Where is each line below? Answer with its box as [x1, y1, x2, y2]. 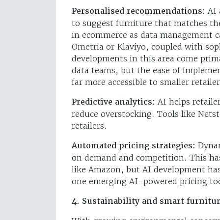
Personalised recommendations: [72, 5, 205, 16]
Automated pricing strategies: [72, 140, 198, 151]
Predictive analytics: [72, 96, 158, 107]
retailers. [72, 120, 107, 131]
